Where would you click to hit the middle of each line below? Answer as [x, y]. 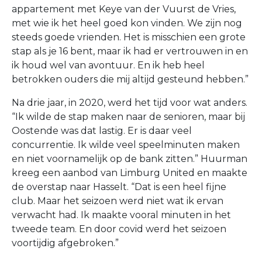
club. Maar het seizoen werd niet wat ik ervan [118, 201]
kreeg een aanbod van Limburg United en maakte [130, 173]
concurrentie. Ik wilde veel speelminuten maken [126, 145]
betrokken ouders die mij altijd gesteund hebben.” [130, 79]
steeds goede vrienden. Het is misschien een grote [129, 37]
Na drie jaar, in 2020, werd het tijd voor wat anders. [130, 103]
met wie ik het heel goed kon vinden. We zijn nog [127, 23]
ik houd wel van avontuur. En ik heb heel [108, 65]
